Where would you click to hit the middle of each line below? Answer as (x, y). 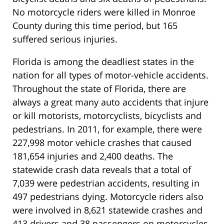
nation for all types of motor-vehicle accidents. (110, 75)
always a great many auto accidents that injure (110, 102)
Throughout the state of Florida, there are (99, 88)
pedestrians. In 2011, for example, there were (107, 129)
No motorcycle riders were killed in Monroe (104, 12)
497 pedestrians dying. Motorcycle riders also (108, 196)
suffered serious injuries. (65, 39)
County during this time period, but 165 (95, 25)
